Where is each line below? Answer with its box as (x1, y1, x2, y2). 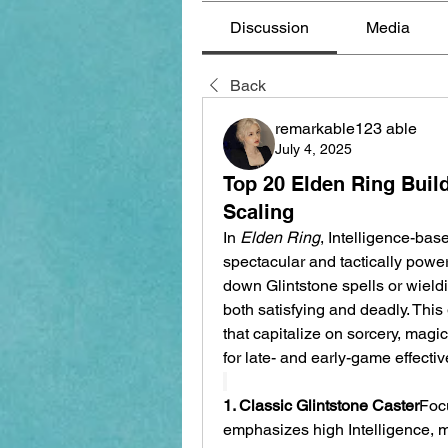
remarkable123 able (275, 118, 417, 138)
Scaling (223, 199, 294, 224)
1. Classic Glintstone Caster (223, 395, 419, 415)
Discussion (230, 17, 310, 37)
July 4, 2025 (275, 140, 352, 157)
